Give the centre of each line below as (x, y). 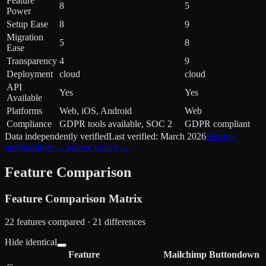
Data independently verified (57, 137)
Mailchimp (185, 254)
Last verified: (134, 137)
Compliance (29, 124)
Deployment (30, 74)
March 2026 (183, 137)
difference (122, 221)
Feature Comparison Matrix (74, 199)
